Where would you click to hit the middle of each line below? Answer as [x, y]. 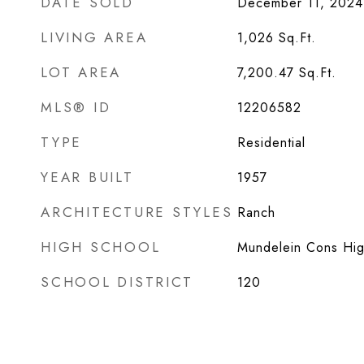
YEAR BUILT [87, 177]
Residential [271, 143]
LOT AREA [81, 72]
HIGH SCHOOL [101, 247]
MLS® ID [76, 107]
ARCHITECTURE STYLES [137, 212]
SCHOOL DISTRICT [117, 282]
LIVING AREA [94, 37]
